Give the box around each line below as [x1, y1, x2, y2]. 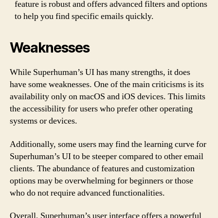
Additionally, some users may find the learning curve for [10, 138, 206, 150]
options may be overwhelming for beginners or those [10, 175, 193, 186]
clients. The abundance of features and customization [10, 163, 195, 174]
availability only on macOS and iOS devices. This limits [10, 91, 205, 102]
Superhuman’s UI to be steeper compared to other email [10, 150, 203, 162]
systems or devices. [10, 115, 77, 127]
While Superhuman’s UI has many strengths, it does [10, 67, 190, 78]
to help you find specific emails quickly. [15, 11, 154, 22]
